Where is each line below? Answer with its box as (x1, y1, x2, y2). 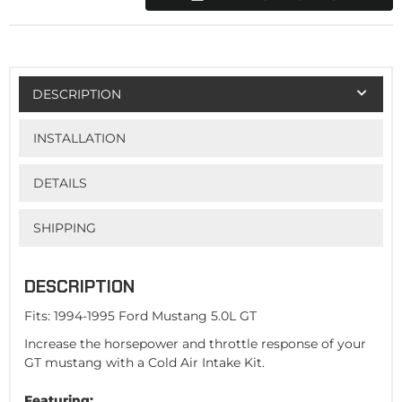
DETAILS (32, 174, 87, 191)
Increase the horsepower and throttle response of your (24, 335, 366, 352)
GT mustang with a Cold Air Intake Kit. (24, 354, 265, 371)
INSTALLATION (32, 129, 126, 146)
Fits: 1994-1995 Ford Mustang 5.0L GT (24, 307, 257, 324)
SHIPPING (32, 219, 96, 236)
